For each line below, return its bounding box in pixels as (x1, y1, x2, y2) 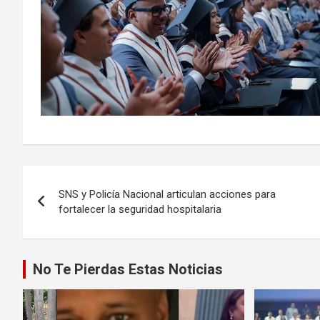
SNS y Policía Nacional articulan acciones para (59, 187, 276, 201)
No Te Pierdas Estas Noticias (33, 260, 223, 278)
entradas (22, 224, 111, 251)
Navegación (22, 165, 142, 193)
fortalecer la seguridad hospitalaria (59, 202, 221, 216)
